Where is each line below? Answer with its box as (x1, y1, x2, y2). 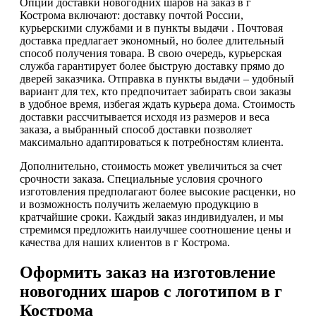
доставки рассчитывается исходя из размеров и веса (20, 110, 269, 123)
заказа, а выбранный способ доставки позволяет (20, 123, 252, 135)
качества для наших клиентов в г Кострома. (20, 236, 230, 248)
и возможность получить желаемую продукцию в (20, 197, 259, 210)
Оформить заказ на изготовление (20, 262, 276, 281)
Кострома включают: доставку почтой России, (20, 8, 243, 21)
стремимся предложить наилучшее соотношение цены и (20, 223, 291, 236)
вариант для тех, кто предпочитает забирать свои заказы (20, 85, 291, 97)
